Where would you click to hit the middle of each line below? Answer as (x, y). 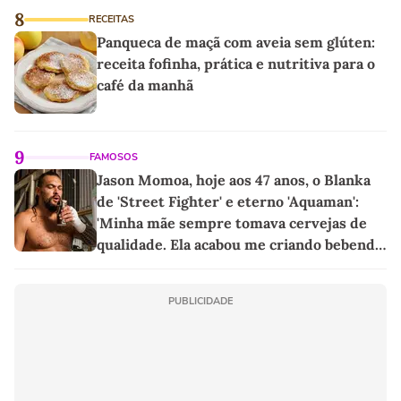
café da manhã (145, 85)
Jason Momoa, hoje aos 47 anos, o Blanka (234, 180)
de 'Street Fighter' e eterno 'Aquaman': (228, 202)
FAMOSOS (114, 158)
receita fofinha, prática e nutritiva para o (236, 64)
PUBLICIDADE (200, 302)
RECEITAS (111, 20)
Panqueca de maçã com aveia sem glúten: (236, 43)
